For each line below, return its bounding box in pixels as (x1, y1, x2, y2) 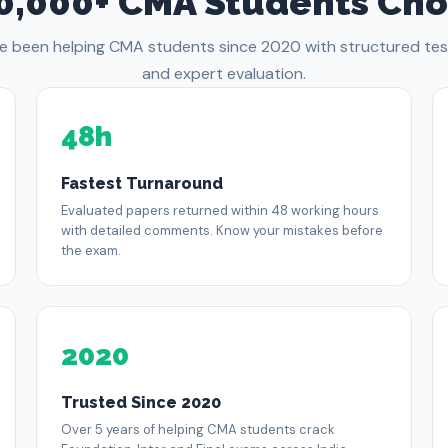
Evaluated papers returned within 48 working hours (60, 202, 379, 219)
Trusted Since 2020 (60, 393, 221, 412)
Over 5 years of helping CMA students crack (60, 421, 335, 438)
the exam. (60, 242, 121, 259)
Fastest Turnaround (60, 174, 223, 193)
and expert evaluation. (142, 63, 306, 84)
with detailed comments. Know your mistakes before (60, 222, 383, 239)
